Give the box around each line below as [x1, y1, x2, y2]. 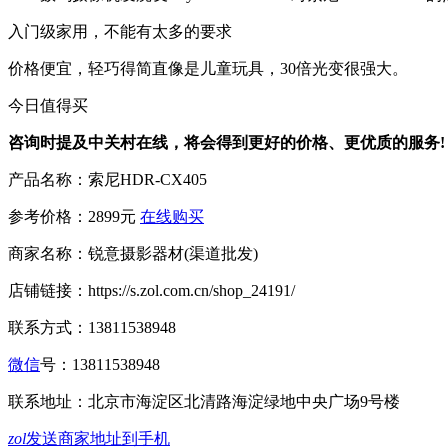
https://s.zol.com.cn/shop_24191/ [88, 281, 295, 299]
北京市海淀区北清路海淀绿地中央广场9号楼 [88, 392, 400, 410]
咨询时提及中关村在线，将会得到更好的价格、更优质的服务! [8, 133, 445, 151]
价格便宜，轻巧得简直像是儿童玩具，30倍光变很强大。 [8, 59, 408, 77]
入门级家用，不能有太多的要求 [8, 22, 232, 40]
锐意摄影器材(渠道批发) [88, 244, 258, 262]
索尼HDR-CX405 [88, 170, 207, 188]
